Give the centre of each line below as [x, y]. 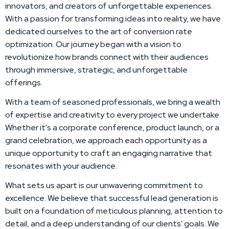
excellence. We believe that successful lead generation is [112, 198]
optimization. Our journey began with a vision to [93, 44]
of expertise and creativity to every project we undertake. [113, 115]
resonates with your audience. [61, 166]
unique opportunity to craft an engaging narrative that [109, 153]
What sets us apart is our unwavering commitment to [104, 185]
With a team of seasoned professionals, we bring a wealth [113, 102]
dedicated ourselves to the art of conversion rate [99, 31]
